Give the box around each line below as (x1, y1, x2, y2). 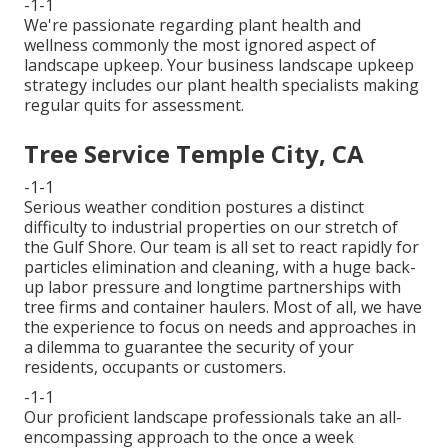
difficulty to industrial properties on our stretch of (24, 215, 398, 238)
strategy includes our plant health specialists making (24, 73, 419, 96)
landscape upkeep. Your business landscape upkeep (24, 53, 414, 76)
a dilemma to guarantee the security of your (24, 335, 354, 358)
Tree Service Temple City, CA (24, 136, 364, 170)
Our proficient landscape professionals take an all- (24, 405, 402, 428)
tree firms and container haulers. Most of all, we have (24, 295, 422, 318)
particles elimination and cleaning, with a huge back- (24, 255, 416, 278)
